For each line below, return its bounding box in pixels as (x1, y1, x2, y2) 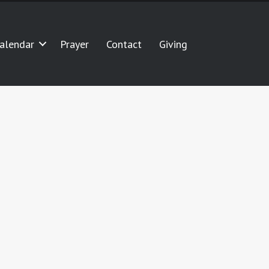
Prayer (60, 37, 89, 51)
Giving (159, 37, 188, 51)
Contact (106, 37, 142, 51)
